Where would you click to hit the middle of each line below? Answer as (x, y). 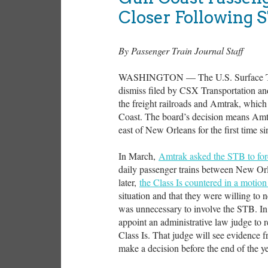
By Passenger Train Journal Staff (181, 50)
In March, (138, 156)
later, (129, 182)
